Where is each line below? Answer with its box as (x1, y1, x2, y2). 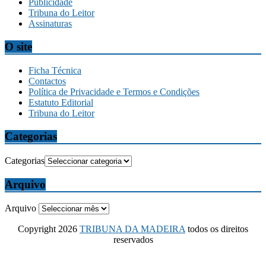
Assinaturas (28, 18, 72, 29)
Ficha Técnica (28, 65, 81, 76)
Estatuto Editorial (28, 97, 93, 108)
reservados (113, 235, 153, 245)
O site (5, 40, 32, 53)
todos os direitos (185, 224, 248, 235)
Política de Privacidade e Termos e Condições (28, 87, 199, 97)
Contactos (28, 76, 66, 87)
